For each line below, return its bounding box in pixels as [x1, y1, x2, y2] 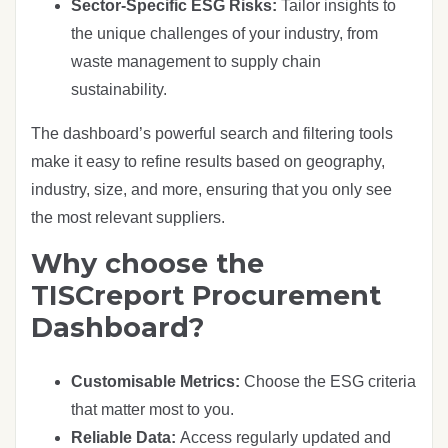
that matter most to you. [71, 400, 234, 418]
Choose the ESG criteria [240, 372, 416, 390]
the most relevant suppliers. [31, 208, 225, 226]
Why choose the [31, 246, 264, 280]
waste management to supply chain [71, 52, 321, 70]
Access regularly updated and [180, 428, 391, 446]
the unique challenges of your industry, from [71, 24, 378, 42]
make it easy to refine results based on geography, [31, 152, 385, 170]
